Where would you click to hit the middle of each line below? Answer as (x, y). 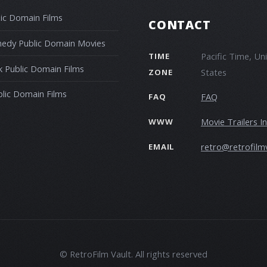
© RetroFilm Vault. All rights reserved (133, 254)
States (214, 72)
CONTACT (180, 24)
